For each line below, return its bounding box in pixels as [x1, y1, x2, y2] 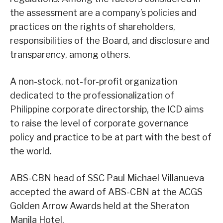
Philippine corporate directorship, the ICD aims [10, 104, 204, 115]
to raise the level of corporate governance [10, 118, 189, 129]
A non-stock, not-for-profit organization [10, 76, 177, 87]
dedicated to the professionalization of [10, 90, 174, 101]
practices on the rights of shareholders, [10, 21, 175, 32]
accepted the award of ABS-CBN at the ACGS [10, 187, 203, 198]
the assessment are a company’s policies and [10, 7, 197, 18]
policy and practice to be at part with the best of [10, 132, 212, 143]
